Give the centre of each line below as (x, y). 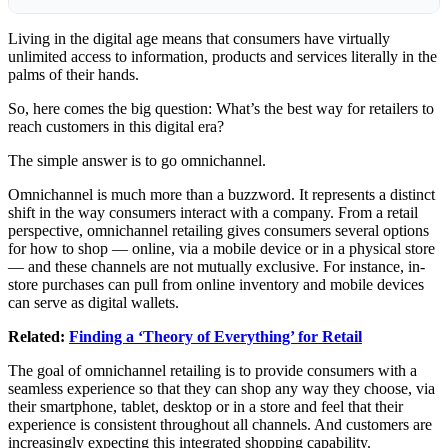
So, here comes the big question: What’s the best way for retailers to (221, 108)
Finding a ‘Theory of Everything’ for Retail (215, 336)
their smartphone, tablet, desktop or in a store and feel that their (205, 406)
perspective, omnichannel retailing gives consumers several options (218, 230)
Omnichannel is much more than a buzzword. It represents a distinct (221, 194)
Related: (38, 336)
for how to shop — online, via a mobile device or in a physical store (221, 248)
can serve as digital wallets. (93, 302)
